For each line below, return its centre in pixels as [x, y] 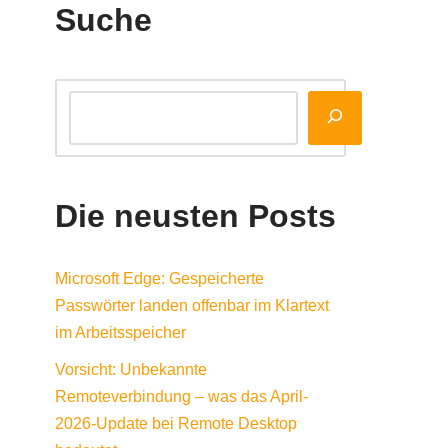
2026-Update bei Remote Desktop [176, 424]
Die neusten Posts [195, 216]
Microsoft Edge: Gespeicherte [159, 279]
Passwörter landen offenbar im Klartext [192, 306]
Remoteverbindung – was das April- [181, 397]
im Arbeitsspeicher [120, 333]
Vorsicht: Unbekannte [131, 370]
